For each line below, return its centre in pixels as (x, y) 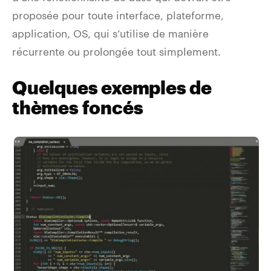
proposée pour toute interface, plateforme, (118, 15)
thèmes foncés (78, 108)
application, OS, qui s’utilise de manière (110, 33)
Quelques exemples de (112, 88)
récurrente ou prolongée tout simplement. (116, 51)
